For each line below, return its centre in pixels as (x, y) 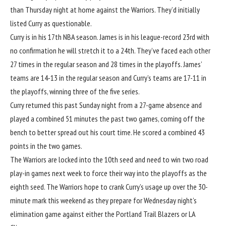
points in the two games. (46, 146)
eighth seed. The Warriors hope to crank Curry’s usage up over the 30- (109, 187)
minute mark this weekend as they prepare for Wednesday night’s (103, 201)
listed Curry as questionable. (51, 23)
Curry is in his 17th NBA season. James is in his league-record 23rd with (110, 37)
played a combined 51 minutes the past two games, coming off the (107, 119)
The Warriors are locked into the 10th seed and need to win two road (109, 160)
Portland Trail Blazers (148, 214)
